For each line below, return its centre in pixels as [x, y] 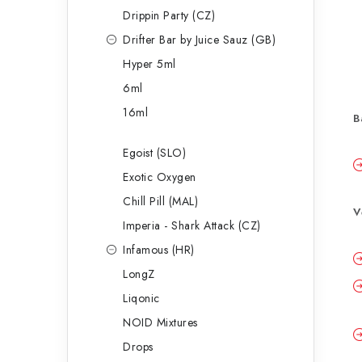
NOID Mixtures [160, 322]
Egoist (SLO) [154, 153]
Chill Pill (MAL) [160, 201]
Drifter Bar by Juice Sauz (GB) [199, 40]
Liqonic [141, 298]
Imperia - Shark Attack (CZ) [192, 225]
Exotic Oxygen [160, 177]
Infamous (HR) [159, 250]
